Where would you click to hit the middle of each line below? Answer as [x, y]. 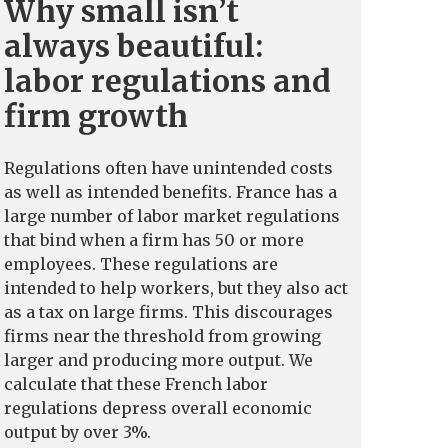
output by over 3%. [77, 431]
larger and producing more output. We [158, 359]
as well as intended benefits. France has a [170, 191]
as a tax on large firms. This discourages [168, 311]
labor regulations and [167, 80]
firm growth [96, 115]
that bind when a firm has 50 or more [154, 239]
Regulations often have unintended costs [168, 167]
